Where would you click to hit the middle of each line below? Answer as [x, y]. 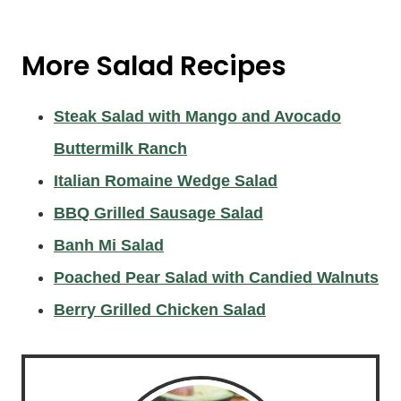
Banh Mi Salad [109, 245]
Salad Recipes [191, 66]
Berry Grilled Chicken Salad [160, 310]
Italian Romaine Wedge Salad [166, 181]
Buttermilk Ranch [120, 149]
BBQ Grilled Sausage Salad [158, 213]
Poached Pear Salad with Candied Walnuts [216, 277]
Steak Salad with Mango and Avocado [197, 116]
